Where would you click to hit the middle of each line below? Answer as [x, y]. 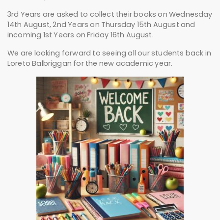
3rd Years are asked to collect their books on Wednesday [110, 14]
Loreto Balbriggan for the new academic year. [90, 64]
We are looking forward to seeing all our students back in [110, 53]
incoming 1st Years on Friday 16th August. [81, 35]
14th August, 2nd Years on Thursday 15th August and [101, 25]
